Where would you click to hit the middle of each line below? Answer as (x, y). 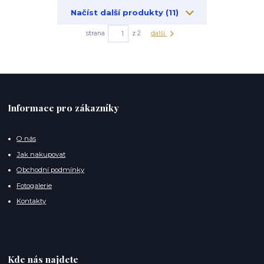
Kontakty (32, 201)
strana (96, 34)
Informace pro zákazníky (64, 108)
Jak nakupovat (41, 154)
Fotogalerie (34, 185)
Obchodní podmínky (51, 170)
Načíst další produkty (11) (126, 13)
